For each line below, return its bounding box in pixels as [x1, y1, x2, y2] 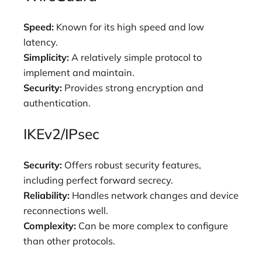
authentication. [23, 96, 91, 109]
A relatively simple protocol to [69, 51, 202, 63]
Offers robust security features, [62, 158, 201, 171]
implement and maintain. [23, 66, 135, 78]
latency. [23, 36, 58, 48]
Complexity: [23, 219, 76, 232]
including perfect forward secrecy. [23, 174, 173, 186]
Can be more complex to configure [76, 219, 228, 232]
